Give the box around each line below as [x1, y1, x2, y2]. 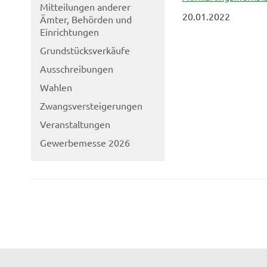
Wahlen [40, 81, 72, 93]
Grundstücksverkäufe [40, 44, 130, 56]
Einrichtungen [40, 26, 99, 38]
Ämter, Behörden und [40, 13, 132, 25]
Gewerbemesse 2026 [40, 136, 130, 148]
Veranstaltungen [40, 118, 110, 130]
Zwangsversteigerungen [40, 100, 142, 111]
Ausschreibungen [40, 63, 113, 74]
